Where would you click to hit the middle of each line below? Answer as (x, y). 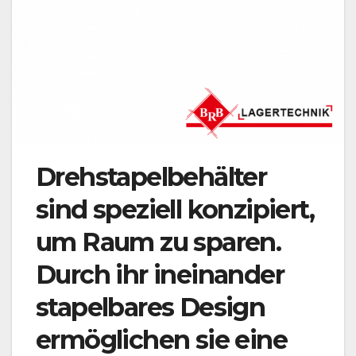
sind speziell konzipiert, (175, 210)
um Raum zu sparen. (159, 242)
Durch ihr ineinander (160, 275)
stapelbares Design (151, 308)
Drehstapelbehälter (151, 177)
